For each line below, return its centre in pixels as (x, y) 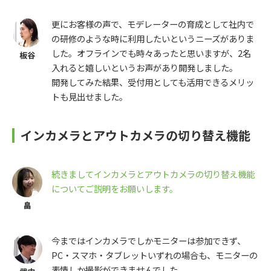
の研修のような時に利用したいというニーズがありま (153, 39)
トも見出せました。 (90, 97)
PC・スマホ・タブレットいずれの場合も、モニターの (155, 255)
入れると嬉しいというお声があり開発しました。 (145, 68)
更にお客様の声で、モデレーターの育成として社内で (153, 24)
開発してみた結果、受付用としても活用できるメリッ (153, 82)
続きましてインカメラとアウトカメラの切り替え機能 (153, 174)
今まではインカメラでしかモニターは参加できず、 (149, 241)
